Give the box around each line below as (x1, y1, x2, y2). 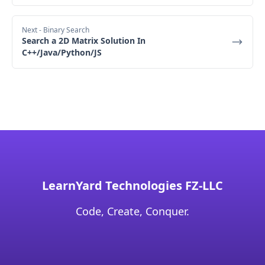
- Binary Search (39, 24, 89, 35)
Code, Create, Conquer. (76, 203, 189, 218)
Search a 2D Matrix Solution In (22, 34, 146, 46)
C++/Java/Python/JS (22, 46, 102, 58)
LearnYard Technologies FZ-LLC (42, 177, 223, 193)
